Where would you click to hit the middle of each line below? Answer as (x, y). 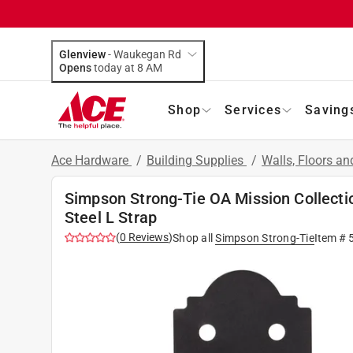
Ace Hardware (91, 160)
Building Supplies (197, 160)
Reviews (147, 237)
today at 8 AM (154, 67)
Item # (331, 238)
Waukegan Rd (147, 54)
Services (253, 110)
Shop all (193, 238)
